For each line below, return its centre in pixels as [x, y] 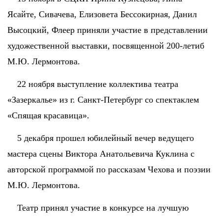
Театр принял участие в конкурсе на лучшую [98, 207]
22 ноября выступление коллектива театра [93, 84]
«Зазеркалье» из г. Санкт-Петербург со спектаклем [103, 99]
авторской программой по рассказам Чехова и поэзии [109, 169]
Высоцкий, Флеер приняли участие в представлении [108, 30]
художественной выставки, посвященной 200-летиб [106, 45]
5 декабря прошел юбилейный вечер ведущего [101, 138]
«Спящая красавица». [48, 115]
